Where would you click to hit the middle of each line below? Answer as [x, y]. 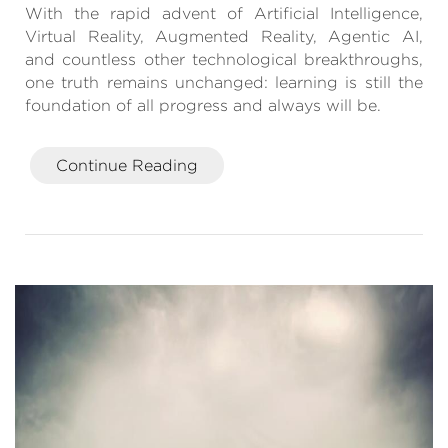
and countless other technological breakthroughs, [224, 60]
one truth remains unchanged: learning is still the [224, 83]
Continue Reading [127, 166]
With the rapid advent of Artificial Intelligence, [224, 14]
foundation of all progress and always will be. [203, 106]
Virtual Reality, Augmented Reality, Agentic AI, [224, 37]
